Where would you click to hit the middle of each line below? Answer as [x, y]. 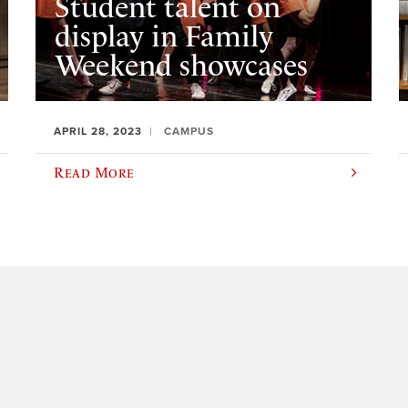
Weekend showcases [181, 65]
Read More [94, 173]
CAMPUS [189, 132]
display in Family [163, 36]
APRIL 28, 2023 [98, 132]
